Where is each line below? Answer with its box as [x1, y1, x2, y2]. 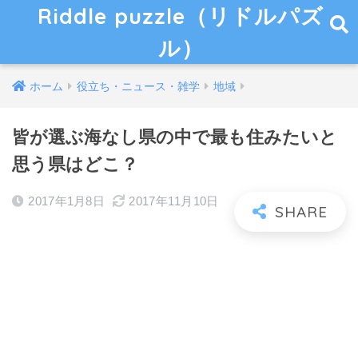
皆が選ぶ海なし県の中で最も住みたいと [12, 127, 337, 147]
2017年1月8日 [28, 194, 105, 208]
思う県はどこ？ [12, 154, 138, 174]
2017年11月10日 [129, 194, 219, 208]
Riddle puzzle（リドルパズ [38, 2, 324, 30]
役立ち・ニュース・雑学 [77, 80, 200, 93]
